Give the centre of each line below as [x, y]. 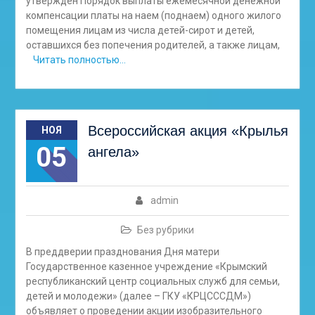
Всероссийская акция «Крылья [188, 131]
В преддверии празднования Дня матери [122, 252]
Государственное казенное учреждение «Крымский [146, 266]
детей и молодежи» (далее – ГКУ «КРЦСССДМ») [138, 296]
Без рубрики [165, 230]
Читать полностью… [79, 60]
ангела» [113, 152]
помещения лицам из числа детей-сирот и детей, [140, 30]
